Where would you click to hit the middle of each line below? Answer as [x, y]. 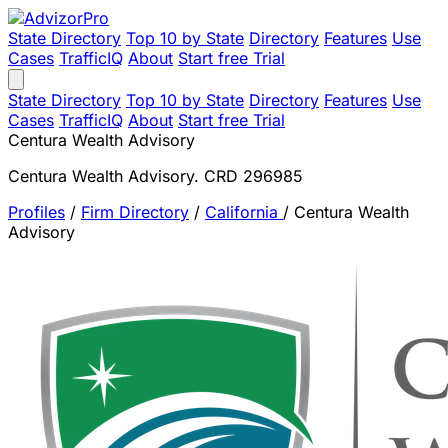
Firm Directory [135, 212]
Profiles [36, 212]
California [244, 212]
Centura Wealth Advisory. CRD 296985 [155, 176]
